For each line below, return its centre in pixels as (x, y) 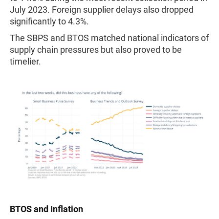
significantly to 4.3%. (50, 21)
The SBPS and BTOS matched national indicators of (109, 38)
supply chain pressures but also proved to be (96, 50)
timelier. (27, 61)
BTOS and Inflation (46, 209)
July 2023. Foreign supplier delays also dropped (102, 10)
